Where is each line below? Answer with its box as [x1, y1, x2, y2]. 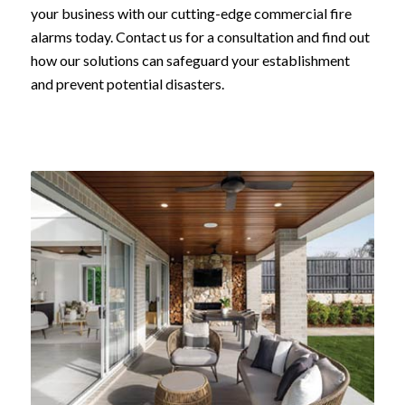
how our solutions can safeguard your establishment [30, 51, 350, 69]
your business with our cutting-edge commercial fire [30, 4, 352, 22]
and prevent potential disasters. [30, 74, 224, 92]
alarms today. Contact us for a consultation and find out [30, 27, 370, 45]
